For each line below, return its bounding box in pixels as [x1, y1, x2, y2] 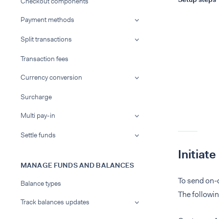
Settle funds [21, 131, 56, 139]
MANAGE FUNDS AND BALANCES [21, 161, 134, 170]
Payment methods [21, 15, 74, 24]
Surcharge [21, 92, 52, 101]
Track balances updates [21, 197, 89, 206]
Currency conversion [21, 73, 82, 82]
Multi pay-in [21, 111, 55, 120]
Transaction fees [21, 54, 68, 63]
